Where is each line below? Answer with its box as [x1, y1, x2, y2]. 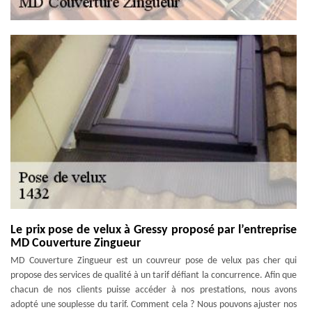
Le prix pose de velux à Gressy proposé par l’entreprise [10, 224, 297, 237]
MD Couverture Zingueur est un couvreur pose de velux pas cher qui [10, 256, 297, 266]
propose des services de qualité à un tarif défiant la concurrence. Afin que [10, 270, 297, 281]
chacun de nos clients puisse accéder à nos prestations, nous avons [10, 285, 297, 295]
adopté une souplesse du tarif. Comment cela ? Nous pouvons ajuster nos [10, 299, 297, 310]
